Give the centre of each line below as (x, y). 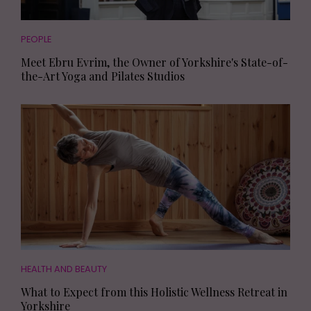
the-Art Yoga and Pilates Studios (103, 76)
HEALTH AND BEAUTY (64, 269)
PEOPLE (36, 39)
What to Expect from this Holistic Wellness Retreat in (154, 292)
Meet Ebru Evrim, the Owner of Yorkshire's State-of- (154, 62)
